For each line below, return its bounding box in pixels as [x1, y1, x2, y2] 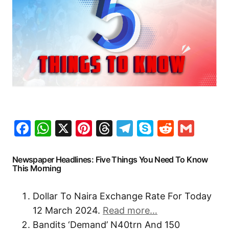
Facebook [31, 118, 107, 138]
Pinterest [92, 118, 162, 138]
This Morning [12, 163, 61, 173]
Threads [112, 118, 176, 138]
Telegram [133, 118, 205, 138]
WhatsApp [51, 118, 132, 138]
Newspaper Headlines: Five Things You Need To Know [12, 154, 208, 165]
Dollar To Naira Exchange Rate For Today [33, 190, 212, 201]
